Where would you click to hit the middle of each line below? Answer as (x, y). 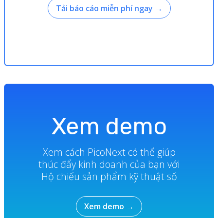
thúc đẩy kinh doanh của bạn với (109, 164)
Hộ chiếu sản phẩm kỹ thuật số (109, 176)
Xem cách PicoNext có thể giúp (109, 152)
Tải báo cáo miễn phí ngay (104, 8)
